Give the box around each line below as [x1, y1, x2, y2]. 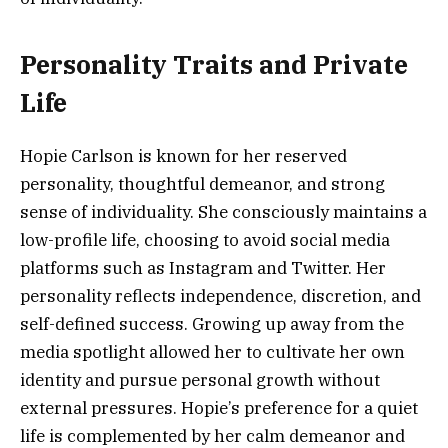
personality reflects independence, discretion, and [20, 284, 421, 307]
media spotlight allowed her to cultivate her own [20, 340, 405, 363]
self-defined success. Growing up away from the [20, 312, 404, 335]
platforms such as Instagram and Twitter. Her [20, 256, 386, 279]
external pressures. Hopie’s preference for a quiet [20, 396, 418, 419]
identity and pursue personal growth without [20, 368, 380, 391]
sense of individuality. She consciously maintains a [20, 200, 427, 223]
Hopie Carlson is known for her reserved [20, 144, 347, 167]
